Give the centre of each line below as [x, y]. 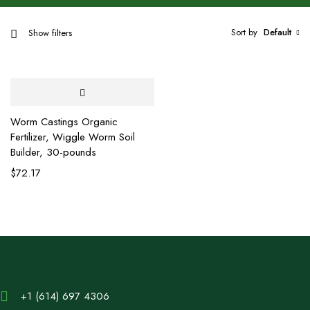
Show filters [50, 33]
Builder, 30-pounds [53, 152]
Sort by [244, 32]
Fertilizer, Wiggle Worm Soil [73, 137]
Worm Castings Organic [64, 122]
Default [277, 32]
